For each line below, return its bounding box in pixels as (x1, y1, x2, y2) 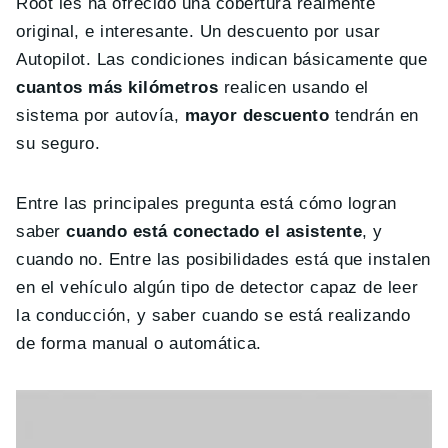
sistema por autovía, (16, 106, 185, 126)
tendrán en (329, 106, 419, 126)
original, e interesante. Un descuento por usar (16, 22, 381, 42)
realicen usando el (218, 78, 369, 98)
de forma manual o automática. (16, 334, 262, 354)
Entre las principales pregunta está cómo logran (16, 194, 397, 214)
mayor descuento (184, 106, 330, 126)
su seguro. (16, 134, 101, 154)
